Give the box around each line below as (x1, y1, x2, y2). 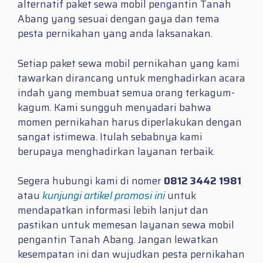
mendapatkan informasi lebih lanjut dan (18, 203, 208, 218)
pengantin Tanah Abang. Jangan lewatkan (18, 232, 218, 248)
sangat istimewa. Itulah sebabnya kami (18, 129, 203, 144)
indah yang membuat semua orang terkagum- (18, 85, 235, 100)
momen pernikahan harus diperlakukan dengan (18, 114, 242, 130)
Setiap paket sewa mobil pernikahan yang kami (18, 55, 240, 71)
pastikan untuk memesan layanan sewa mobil (18, 217, 234, 233)
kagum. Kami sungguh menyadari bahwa (18, 99, 211, 115)
